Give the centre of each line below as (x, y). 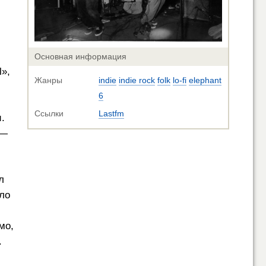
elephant (205, 80)
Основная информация (80, 57)
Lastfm (111, 114)
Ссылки (49, 114)
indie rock (137, 80)
